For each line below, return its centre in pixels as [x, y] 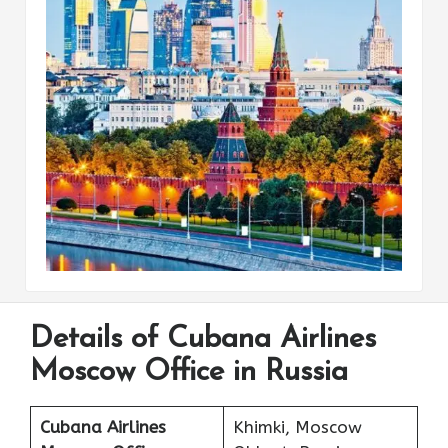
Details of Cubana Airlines [203, 339]
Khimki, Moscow [297, 426]
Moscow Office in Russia [189, 372]
